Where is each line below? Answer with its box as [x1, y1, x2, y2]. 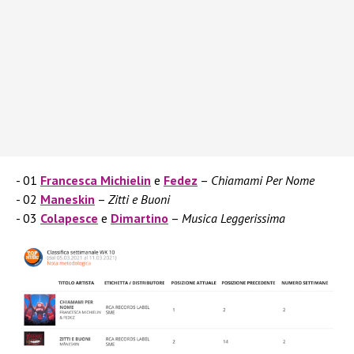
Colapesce [40, 210, 98, 227]
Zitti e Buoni [108, 191, 170, 208]
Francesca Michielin [40, 172, 151, 189]
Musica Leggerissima [182, 210, 285, 227]
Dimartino [111, 210, 168, 227]
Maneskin [40, 191, 95, 208]
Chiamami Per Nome [211, 172, 314, 189]
